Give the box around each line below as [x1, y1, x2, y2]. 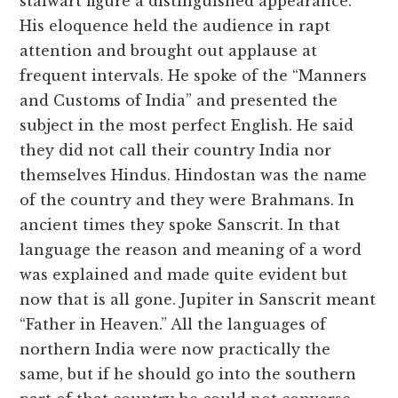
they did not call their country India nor [20, 141, 332, 160]
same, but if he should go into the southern [20, 365, 357, 384]
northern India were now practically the [20, 340, 331, 359]
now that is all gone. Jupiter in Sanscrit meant [20, 291, 377, 309]
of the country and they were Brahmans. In [20, 191, 355, 210]
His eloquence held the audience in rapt [20, 17, 331, 36]
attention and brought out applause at [20, 42, 318, 60]
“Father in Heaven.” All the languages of [20, 315, 327, 334]
